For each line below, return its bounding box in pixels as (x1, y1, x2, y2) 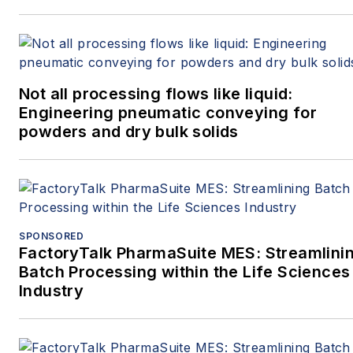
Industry (19, 281, 84, 300)
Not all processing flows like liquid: (19, 84, 293, 103)
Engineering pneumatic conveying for (19, 102, 317, 122)
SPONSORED (19, 229, 84, 242)
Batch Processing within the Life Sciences (19, 262, 351, 281)
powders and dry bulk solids (19, 121, 239, 141)
